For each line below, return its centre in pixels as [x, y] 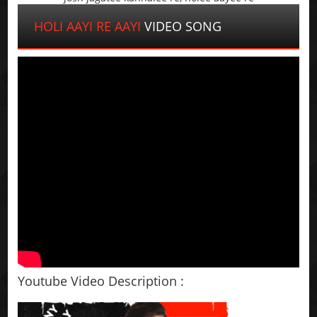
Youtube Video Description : [101, 281]
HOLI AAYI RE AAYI [88, 26]
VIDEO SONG [181, 26]
